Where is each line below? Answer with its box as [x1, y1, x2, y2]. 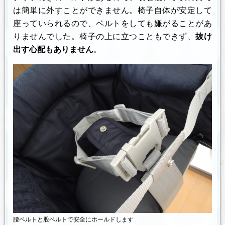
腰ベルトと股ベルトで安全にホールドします [13, 216, 134, 223]
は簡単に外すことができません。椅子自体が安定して [13, 6, 212, 15]
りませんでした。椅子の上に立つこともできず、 [13, 32, 196, 41]
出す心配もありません [13, 45, 93, 54]
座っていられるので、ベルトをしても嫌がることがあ [13, 19, 212, 28]
